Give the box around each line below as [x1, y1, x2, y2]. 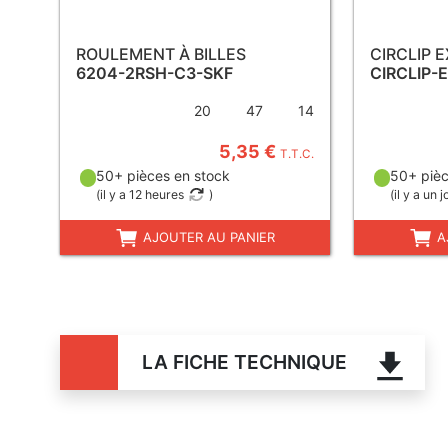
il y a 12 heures [99, 187, 184, 202]
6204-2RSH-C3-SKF [76, 63, 233, 83]
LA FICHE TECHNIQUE [141, 350, 347, 374]
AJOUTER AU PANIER [139, 229, 275, 245]
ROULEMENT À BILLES [76, 44, 246, 64]
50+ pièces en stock [95, 167, 230, 184]
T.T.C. [280, 147, 314, 161]
